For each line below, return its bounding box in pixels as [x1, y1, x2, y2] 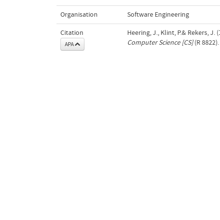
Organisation [60, 10, 98, 19]
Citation [60, 28, 83, 37]
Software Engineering [127, 10, 189, 19]
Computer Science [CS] [127, 38, 193, 47]
